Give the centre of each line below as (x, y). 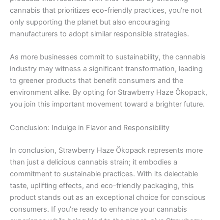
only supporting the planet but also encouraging (90, 22)
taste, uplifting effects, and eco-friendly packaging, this (102, 185)
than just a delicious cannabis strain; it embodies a (94, 162)
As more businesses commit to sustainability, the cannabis (108, 57)
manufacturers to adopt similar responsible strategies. (99, 34)
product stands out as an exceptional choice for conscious (108, 197)
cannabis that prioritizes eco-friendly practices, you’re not (106, 10)
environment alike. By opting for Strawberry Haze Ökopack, (109, 93)
